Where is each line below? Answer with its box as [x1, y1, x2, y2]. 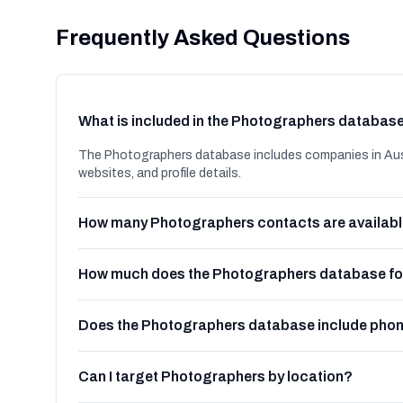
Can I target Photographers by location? [78, 369, 353, 384]
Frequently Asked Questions [56, 26, 350, 49]
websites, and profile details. [78, 166, 241, 180]
